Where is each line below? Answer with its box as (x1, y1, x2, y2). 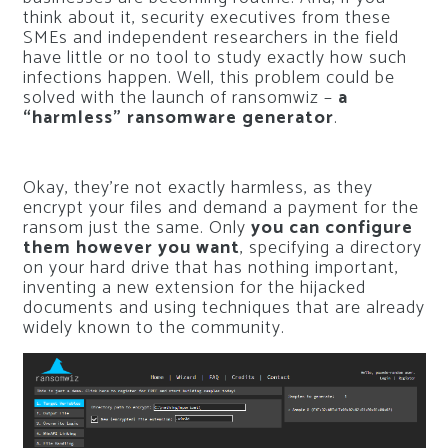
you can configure (250, 213, 413, 243)
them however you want (22, 233, 240, 263)
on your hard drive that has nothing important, (22, 253, 399, 283)
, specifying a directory (239, 233, 422, 263)
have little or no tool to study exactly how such (22, 43, 407, 73)
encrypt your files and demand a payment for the (22, 193, 419, 223)
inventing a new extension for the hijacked (22, 273, 366, 303)
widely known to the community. (22, 313, 285, 343)
